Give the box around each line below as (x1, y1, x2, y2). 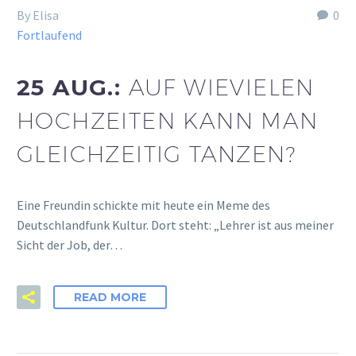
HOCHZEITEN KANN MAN (17, 106, 319, 133)
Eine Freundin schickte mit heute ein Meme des (17, 197, 270, 214)
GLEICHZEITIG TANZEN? (17, 140, 296, 167)
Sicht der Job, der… (17, 237, 122, 253)
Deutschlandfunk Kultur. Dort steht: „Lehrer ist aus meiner (17, 217, 334, 234)
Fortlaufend (17, 27, 82, 43)
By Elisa (17, 7, 59, 23)
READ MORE (74, 289, 146, 304)
